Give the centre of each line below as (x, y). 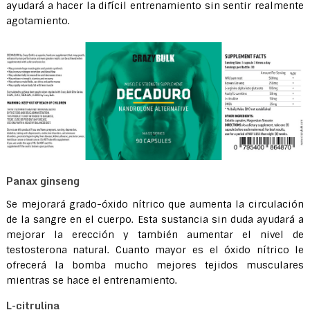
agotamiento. (38, 21)
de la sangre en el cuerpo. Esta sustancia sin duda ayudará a (155, 219)
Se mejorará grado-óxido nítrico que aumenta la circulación (155, 204)
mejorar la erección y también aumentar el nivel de (155, 234)
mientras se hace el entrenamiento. (91, 280)
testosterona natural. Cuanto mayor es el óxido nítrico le (155, 249)
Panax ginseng (43, 180)
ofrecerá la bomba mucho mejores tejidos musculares (155, 265)
